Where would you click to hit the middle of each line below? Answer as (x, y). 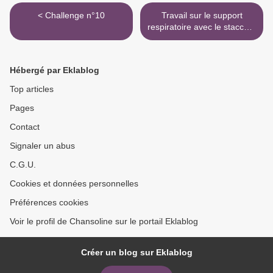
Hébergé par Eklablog (55, 70)
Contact (25, 127)
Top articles (32, 89)
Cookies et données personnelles (74, 183)
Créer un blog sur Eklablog (136, 252)
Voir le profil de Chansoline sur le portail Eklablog (104, 221)
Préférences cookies (49, 202)
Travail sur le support (202, 15)
